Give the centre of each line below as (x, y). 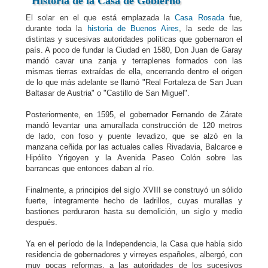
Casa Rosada (200, 18)
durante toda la (57, 28)
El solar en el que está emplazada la (100, 18)
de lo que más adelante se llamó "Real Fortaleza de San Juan (134, 82)
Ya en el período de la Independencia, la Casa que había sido (134, 244)
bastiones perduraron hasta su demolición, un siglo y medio (134, 211)
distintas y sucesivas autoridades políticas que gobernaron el (134, 39)
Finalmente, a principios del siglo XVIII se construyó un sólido (134, 190)
